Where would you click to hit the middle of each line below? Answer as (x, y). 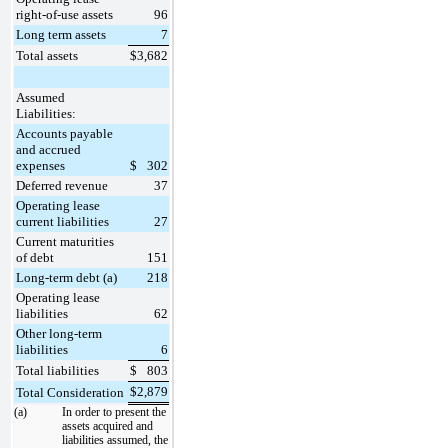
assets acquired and (107, 425)
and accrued (48, 149)
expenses (40, 165)
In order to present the (114, 411)
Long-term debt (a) (66, 277)
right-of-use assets (64, 14)
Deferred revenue (62, 185)
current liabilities (62, 221)
